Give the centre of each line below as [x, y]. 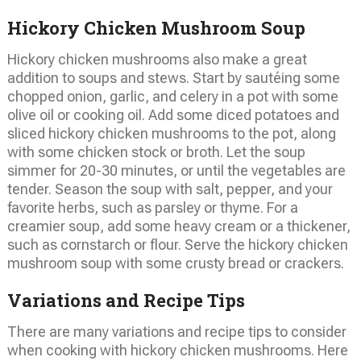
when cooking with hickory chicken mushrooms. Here [177, 350]
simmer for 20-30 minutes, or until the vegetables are [176, 170]
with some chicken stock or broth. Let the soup [156, 151]
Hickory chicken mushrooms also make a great [157, 59]
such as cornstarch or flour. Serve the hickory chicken [177, 244]
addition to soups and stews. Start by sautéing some [173, 77]
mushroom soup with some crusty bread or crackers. [175, 263]
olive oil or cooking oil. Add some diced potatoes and [173, 114]
